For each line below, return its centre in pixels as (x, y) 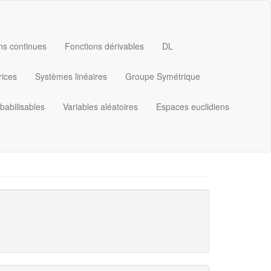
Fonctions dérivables (104, 46)
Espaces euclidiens (193, 106)
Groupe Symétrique (163, 76)
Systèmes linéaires (71, 76)
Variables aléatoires (100, 106)
